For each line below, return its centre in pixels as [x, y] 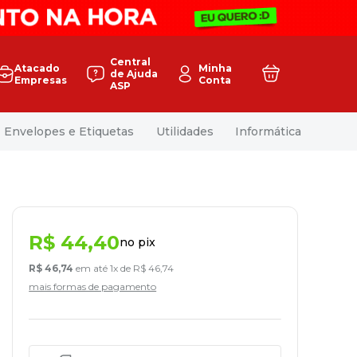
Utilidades [184, 131]
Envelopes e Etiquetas [69, 131]
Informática [268, 131]
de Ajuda [134, 74]
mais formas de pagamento [93, 286]
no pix [138, 243]
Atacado [37, 68]
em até [92, 268]
